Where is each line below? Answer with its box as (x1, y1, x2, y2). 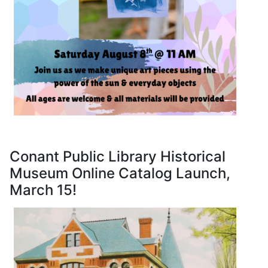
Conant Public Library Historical (10, 148, 226, 166)
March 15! (10, 181, 77, 199)
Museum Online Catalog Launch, (10, 165, 230, 182)
